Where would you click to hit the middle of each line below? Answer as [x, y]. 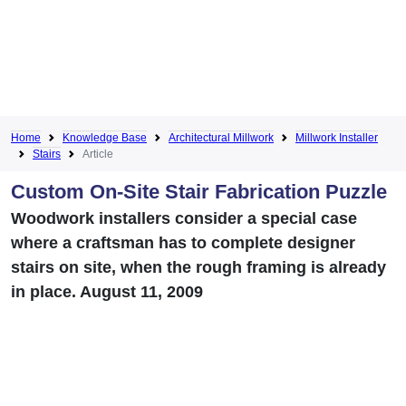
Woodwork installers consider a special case [184, 218]
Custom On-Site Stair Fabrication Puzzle [199, 191]
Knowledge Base [105, 137]
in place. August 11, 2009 [107, 291]
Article [98, 154]
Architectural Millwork [221, 137]
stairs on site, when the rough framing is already [198, 267]
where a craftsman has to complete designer [183, 242]
